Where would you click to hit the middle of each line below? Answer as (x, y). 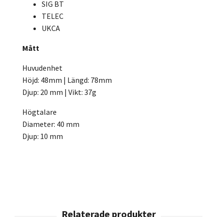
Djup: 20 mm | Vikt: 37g (59, 92)
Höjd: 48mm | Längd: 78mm (67, 80)
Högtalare (39, 112)
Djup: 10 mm (43, 136)
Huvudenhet (42, 68)
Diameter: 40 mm (51, 124)
